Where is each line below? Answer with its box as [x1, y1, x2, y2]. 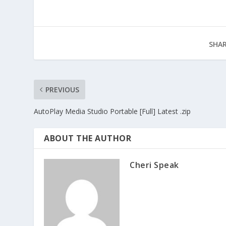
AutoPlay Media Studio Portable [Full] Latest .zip [34, 106, 191, 116]
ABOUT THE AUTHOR [44, 132, 132, 144]
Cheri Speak [130, 159, 179, 171]
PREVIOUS [45, 84, 80, 94]
